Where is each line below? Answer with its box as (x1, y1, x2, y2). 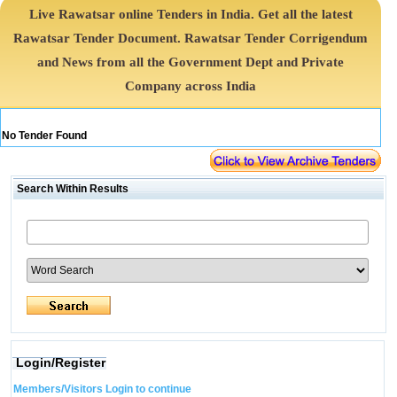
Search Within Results (13, 183, 128, 195)
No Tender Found (2, 129, 87, 142)
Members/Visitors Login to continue (12, 383, 191, 395)
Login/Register (15, 355, 105, 370)
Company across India (125, 79, 257, 93)
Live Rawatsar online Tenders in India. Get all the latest (28, 7, 353, 21)
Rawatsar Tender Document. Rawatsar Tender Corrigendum (13, 31, 369, 45)
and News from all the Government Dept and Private (37, 55, 345, 69)
